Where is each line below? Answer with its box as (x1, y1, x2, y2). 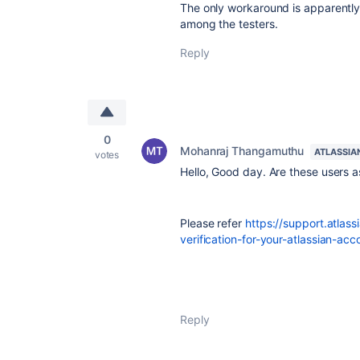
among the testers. (180, 17, 278, 31)
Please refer (180, 216, 245, 230)
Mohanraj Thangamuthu (180, 144, 305, 157)
